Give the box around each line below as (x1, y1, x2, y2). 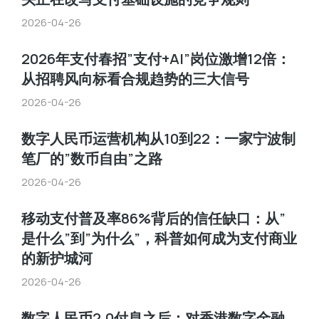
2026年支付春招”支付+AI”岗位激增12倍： (21, 49, 291, 68)
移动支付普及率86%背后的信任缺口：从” (21, 209, 286, 228)
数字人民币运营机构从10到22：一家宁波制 (21, 129, 296, 148)
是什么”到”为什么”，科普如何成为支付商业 (21, 229, 297, 248)
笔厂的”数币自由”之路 (21, 149, 162, 168)
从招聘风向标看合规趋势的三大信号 (21, 69, 249, 88)
